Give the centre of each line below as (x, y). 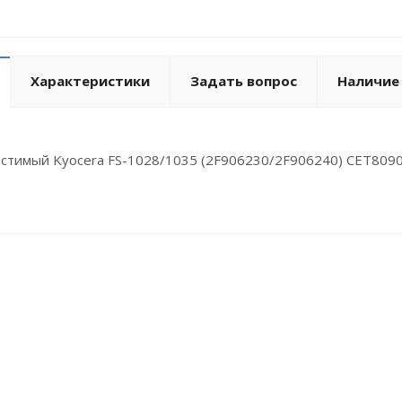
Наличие (368, 81)
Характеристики (90, 81)
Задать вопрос (244, 81)
